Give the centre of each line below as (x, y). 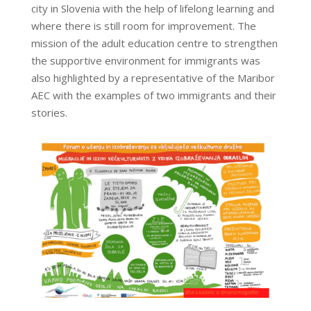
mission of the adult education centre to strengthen (154, 43)
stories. (49, 112)
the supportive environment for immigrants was (145, 60)
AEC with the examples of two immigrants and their (153, 95)
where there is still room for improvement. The (143, 25)
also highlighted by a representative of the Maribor (153, 77)
